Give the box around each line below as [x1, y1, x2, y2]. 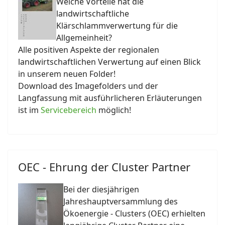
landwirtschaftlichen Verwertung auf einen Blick [18, 56, 201, 67]
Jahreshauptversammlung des [63, 196, 178, 207]
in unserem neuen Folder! [18, 68, 116, 79]
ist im [18, 104, 41, 116]
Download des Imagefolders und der [18, 80, 158, 91]
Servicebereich [41, 104, 96, 116]
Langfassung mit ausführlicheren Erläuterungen [18, 92, 202, 103]
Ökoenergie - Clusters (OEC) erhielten [63, 208, 205, 219]
